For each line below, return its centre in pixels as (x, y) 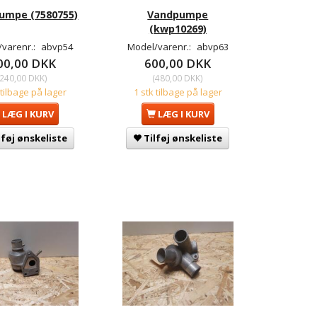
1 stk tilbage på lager (178, 92)
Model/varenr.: (160, 47)
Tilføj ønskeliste (183, 138)
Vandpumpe (178, 15)
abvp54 (57, 47)
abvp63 (212, 47)
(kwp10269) (178, 29)
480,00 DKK (177, 78)
